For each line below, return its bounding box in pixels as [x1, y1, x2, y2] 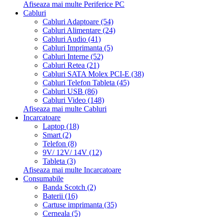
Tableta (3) [43, 157, 76, 166]
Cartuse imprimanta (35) [43, 201, 117, 209]
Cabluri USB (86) [43, 87, 97, 96]
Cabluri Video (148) [43, 96, 104, 105]
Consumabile [23, 174, 63, 183]
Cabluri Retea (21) [43, 61, 99, 70]
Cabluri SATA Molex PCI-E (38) [43, 70, 144, 78]
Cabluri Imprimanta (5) [43, 44, 113, 52]
